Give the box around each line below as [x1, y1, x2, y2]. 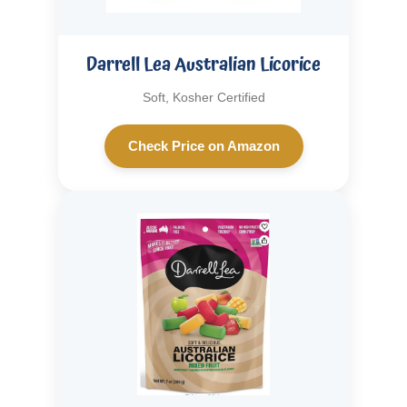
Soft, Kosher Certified [142, 90, 265, 105]
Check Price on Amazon [127, 138, 280, 154]
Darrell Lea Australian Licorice [86, 50, 321, 80]
